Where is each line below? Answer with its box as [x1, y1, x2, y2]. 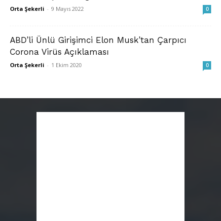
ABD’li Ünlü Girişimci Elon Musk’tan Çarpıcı [10, 35, 186, 45]
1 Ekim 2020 [51, 61, 82, 69]
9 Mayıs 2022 [51, 4, 84, 12]
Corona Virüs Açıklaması [10, 46, 109, 57]
